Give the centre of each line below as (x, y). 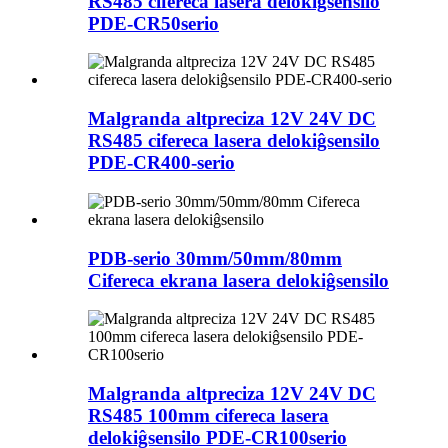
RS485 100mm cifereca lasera (208, 415)
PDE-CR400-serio (161, 163)
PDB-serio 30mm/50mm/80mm (215, 258)
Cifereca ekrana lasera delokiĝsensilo (238, 280)
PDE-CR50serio (153, 23)
